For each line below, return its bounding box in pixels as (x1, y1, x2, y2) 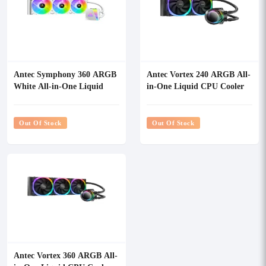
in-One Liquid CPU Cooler (147, 80, 244, 91)
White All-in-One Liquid (14, 80, 103, 91)
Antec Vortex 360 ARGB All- (14, 249, 118, 261)
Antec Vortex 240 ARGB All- (147, 68, 251, 80)
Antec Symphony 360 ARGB (14, 68, 116, 80)
